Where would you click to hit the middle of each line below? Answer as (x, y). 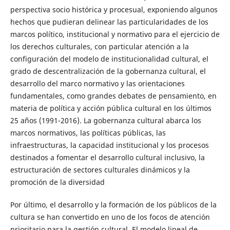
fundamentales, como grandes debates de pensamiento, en (113, 96)
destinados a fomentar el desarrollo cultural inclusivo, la (107, 158)
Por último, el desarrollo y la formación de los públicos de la (113, 205)
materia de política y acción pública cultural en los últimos (111, 108)
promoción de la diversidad (57, 182)
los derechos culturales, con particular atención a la (99, 47)
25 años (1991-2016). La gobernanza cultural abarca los (106, 121)
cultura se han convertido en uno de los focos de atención (110, 217)
